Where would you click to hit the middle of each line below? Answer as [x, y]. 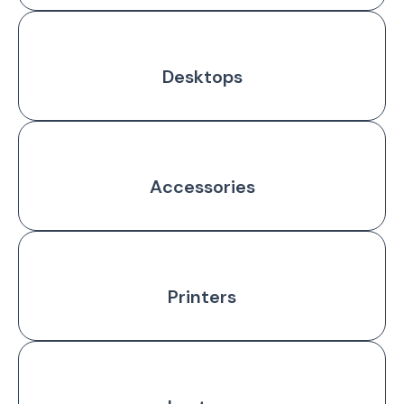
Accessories [202, 186]
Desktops [202, 76]
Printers [202, 296]
